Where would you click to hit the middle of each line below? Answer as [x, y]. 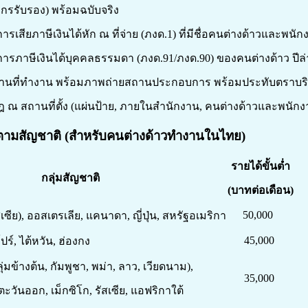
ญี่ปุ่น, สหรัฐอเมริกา [178, 216]
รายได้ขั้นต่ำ [260, 166]
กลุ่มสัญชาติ [70, 178]
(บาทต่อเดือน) [260, 190]
